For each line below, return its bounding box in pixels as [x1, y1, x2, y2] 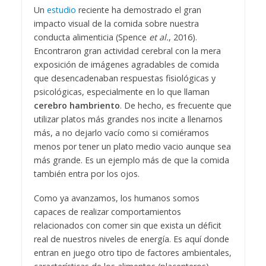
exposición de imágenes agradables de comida [33, 59, 219, 71]
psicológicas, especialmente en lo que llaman [33, 86, 210, 98]
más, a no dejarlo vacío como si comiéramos [33, 127, 209, 139]
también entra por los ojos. [33, 168, 140, 180]
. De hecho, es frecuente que [119, 100, 232, 112]
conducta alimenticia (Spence [33, 31, 149, 43]
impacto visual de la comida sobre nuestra [33, 18, 199, 30]
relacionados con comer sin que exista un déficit [33, 219, 221, 231]
